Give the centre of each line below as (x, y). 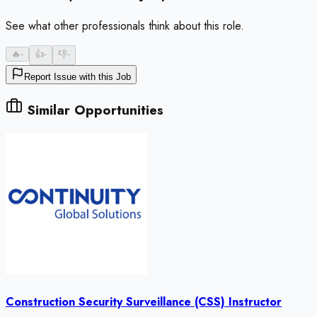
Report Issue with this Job (77, 77)
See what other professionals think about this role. (125, 26)
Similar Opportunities (93, 110)
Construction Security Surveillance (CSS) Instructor (144, 302)
